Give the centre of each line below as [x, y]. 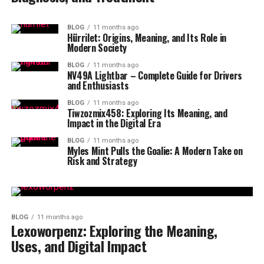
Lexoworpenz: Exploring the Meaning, [114, 230]
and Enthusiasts [98, 85]
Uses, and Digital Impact [79, 246]
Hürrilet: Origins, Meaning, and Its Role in [146, 38]
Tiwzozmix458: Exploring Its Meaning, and [147, 113]
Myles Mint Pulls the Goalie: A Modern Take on [155, 151]
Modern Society [97, 48]
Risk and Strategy [102, 161]
